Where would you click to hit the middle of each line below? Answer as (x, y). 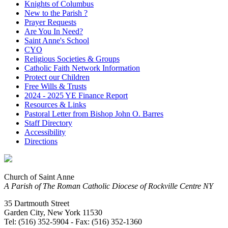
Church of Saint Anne (39, 177)
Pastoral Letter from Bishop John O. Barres (94, 113)
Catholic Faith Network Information (82, 68)
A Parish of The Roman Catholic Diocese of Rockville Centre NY (109, 186)
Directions (41, 141)
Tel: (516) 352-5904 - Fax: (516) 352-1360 (73, 221)
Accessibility (45, 132)
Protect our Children (57, 77)
